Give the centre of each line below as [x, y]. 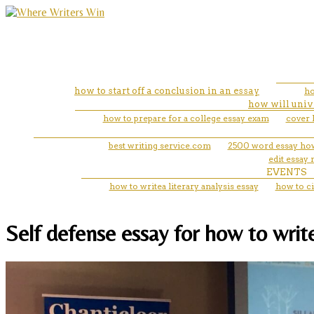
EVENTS [286, 172]
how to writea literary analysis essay [184, 186]
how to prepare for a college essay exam [186, 118]
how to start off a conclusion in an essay [167, 90]
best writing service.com [159, 145]
